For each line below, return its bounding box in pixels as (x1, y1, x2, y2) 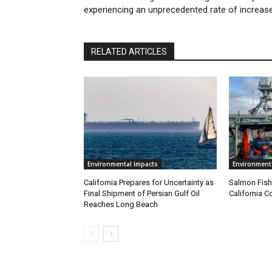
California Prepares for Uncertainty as (84, 178, 214, 188)
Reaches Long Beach (84, 200, 158, 209)
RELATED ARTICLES (91, 47, 167, 57)
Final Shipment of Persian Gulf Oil (84, 189, 200, 199)
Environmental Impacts (87, 160, 158, 169)
